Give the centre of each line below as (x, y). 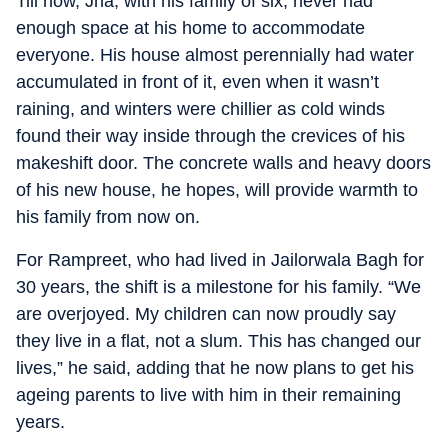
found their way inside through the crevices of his (210, 136)
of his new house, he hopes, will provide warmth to (217, 190)
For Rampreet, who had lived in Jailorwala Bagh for (220, 260)
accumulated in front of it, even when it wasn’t (197, 82)
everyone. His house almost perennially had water (215, 55)
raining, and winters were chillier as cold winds (200, 109)
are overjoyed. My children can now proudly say (206, 314)
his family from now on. (108, 217)
